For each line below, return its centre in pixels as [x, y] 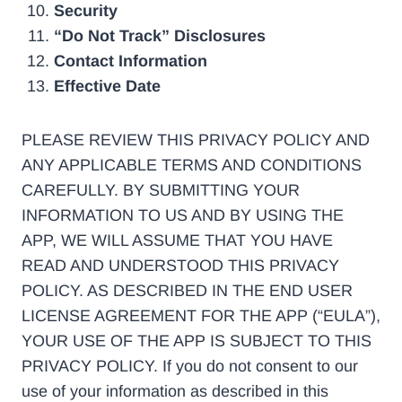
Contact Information [131, 61]
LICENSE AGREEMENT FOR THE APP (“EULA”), [201, 316]
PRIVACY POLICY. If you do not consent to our [190, 367]
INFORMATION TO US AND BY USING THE [183, 216]
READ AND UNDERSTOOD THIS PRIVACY [180, 266]
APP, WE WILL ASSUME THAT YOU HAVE [177, 241]
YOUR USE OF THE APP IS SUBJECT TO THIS [197, 341]
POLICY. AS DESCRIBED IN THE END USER [187, 291]
